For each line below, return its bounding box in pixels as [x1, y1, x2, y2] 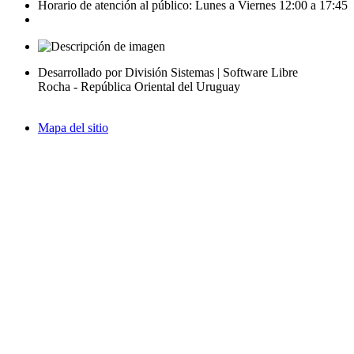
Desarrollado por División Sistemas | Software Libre [38, 66, 298, 80]
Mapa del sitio [38, 121, 108, 135]
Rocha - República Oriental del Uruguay [38, 80, 240, 94]
